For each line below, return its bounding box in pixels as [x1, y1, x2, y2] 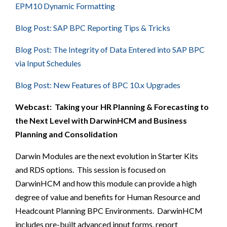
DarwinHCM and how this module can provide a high [15, 178, 197, 188]
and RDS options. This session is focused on [15, 164, 166, 174]
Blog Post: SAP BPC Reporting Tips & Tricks [15, 22, 170, 32]
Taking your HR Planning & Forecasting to [55, 101, 209, 111]
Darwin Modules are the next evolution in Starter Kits [15, 150, 198, 161]
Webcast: [15, 101, 52, 111]
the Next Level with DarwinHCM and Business [15, 115, 187, 125]
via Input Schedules [15, 58, 81, 68]
